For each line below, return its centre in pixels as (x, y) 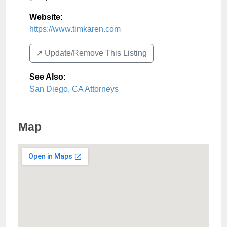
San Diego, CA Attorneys (74, 89)
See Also (46, 77)
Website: (46, 17)
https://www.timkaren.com (75, 29)
